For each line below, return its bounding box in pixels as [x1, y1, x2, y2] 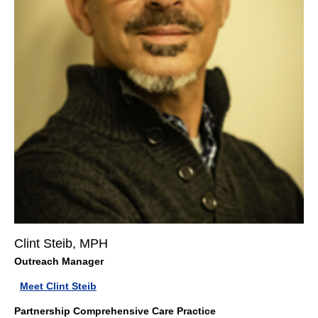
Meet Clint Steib [20, 280, 97, 292]
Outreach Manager [14, 256, 104, 268]
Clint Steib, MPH [14, 236, 108, 251]
